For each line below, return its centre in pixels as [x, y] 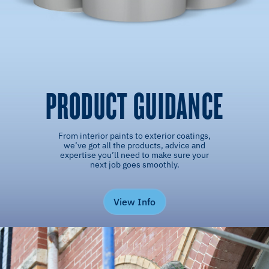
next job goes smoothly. [134, 164]
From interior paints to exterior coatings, [134, 135]
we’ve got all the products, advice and [134, 145]
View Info [134, 201]
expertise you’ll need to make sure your [134, 155]
